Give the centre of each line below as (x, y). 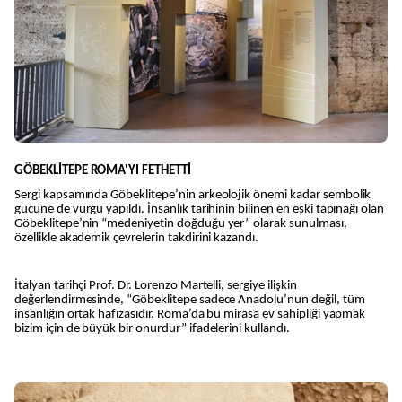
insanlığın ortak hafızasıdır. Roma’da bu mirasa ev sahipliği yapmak (190, 314)
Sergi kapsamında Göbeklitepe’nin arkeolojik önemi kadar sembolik (193, 195)
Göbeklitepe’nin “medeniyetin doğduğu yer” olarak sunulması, (181, 223)
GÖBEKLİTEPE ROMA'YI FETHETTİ (103, 170)
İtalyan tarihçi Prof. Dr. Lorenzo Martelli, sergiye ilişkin (156, 285)
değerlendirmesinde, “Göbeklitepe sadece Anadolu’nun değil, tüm (190, 300)
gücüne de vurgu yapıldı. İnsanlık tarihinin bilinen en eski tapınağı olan (200, 209)
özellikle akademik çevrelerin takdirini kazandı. (137, 238)
